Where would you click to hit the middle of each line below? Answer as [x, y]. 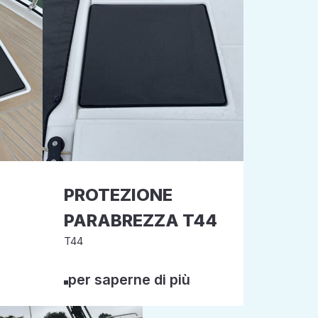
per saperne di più [129, 280]
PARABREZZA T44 [140, 220]
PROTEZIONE [118, 195]
